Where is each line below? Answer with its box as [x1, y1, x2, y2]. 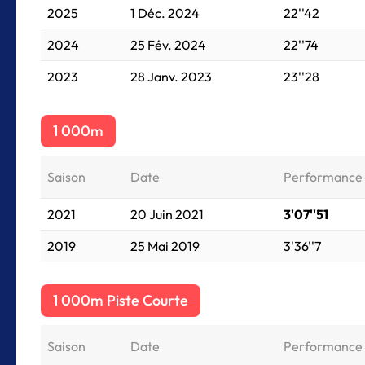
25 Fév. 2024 [130, 37, 206, 53]
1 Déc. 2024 [130, 5, 200, 21]
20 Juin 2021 [130, 206, 204, 222]
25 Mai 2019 [130, 238, 200, 254]
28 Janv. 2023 [130, 68, 212, 85]
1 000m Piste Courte [53, 291, 188, 310]
